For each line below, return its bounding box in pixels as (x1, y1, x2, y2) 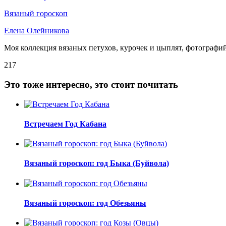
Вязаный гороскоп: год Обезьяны (24, 198, 146, 207)
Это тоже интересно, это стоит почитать (4, 79, 178, 90)
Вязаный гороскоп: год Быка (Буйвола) (24, 159, 169, 168)
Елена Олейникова (4, 26, 69, 35)
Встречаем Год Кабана (24, 119, 106, 128)
